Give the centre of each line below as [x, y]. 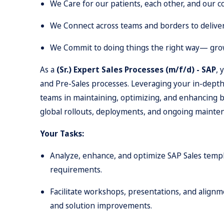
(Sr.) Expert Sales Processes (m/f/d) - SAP [136, 69]
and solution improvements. [101, 205]
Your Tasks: [62, 133]
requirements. [76, 169]
